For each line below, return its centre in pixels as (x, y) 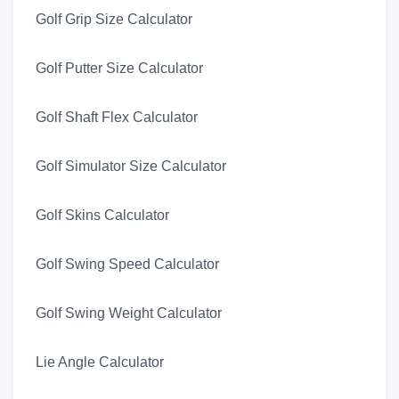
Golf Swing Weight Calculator (129, 313)
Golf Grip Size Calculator (114, 20)
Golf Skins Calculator (102, 216)
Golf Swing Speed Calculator (127, 265)
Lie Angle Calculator (100, 362)
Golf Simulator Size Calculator (131, 167)
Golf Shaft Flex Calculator (117, 118)
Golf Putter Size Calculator (119, 69)
